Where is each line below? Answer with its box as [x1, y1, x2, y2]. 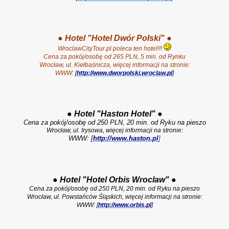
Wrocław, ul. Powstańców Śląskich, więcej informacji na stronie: [27, 193, 202, 200]
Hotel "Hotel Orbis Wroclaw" [60, 175, 171, 184]
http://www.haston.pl [93, 134, 158, 142]
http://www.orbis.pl [98, 201, 151, 209]
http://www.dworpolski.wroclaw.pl [77, 70, 172, 77]
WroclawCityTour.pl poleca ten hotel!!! [58, 45, 164, 52]
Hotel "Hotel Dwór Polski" [64, 34, 167, 42]
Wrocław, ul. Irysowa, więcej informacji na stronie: [46, 127, 183, 134]
